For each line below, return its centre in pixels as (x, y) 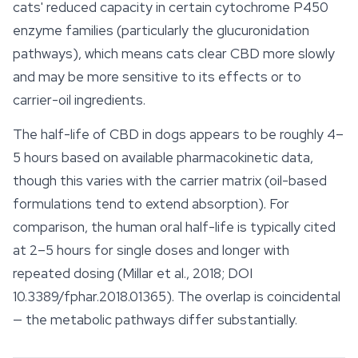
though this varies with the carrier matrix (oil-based (170, 181)
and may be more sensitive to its (115, 77)
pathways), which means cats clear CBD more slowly (174, 54)
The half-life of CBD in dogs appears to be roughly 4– (178, 135)
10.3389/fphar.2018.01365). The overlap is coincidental (177, 297)
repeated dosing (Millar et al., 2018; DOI (133, 274)
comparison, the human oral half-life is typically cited (174, 227)
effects (243, 77)
